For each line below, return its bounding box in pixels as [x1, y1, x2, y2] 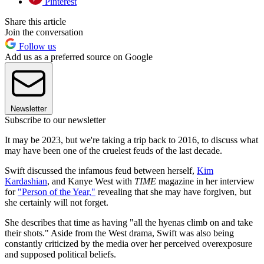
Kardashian [5, 176, 47, 187]
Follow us [16, 41, 56, 52]
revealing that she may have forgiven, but [95, 187, 251, 197]
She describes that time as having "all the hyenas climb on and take [5, 217, 253, 228]
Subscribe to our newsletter [5, 115, 105, 126]
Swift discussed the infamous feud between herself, [5, 166, 197, 176]
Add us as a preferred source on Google [5, 52, 153, 62]
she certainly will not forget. [5, 197, 108, 208]
